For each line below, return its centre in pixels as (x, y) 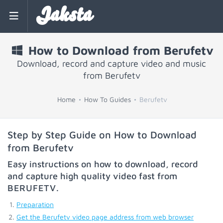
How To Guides (108, 99)
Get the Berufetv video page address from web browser (105, 217)
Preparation (35, 204)
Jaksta (64, 16)
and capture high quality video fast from (92, 176)
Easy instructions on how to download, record (103, 164)
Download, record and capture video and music (111, 63)
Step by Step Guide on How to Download (102, 135)
